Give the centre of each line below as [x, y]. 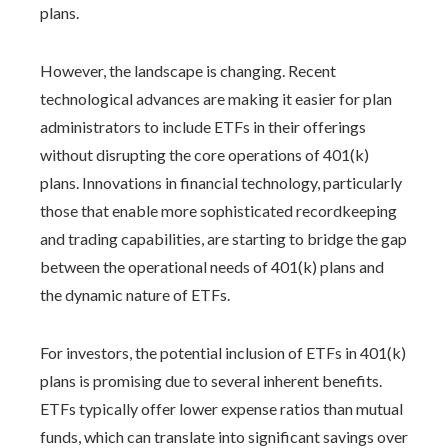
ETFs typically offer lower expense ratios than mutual [221, 408]
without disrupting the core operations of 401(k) [204, 154]
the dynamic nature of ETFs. [135, 294]
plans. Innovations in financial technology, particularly [221, 182]
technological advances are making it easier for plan [216, 98]
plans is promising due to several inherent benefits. [211, 380]
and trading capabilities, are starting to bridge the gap [223, 238]
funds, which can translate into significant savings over [224, 436]
